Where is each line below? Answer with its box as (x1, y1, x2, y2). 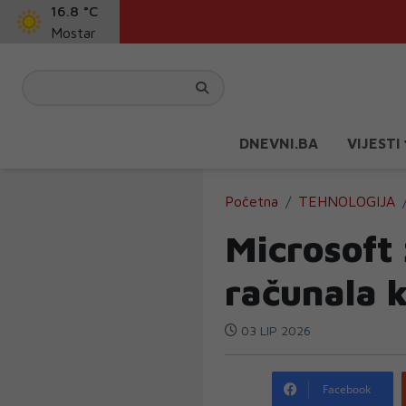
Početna (225, 193, 278, 209)
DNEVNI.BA (239, 135, 318, 151)
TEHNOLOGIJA (298, 193, 395, 209)
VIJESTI (347, 135, 404, 151)
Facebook (323, 382, 371, 397)
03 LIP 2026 (237, 323, 311, 338)
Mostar (51, 24, 96, 41)
